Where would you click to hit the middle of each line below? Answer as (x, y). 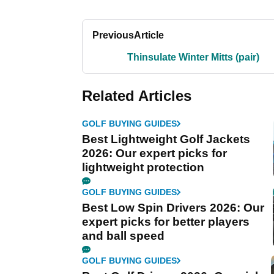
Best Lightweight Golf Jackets (166, 139)
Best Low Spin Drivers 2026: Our (173, 208)
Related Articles (137, 96)
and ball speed (123, 236)
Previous (113, 35)
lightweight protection (143, 167)
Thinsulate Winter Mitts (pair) (193, 57)
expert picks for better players (166, 222)
